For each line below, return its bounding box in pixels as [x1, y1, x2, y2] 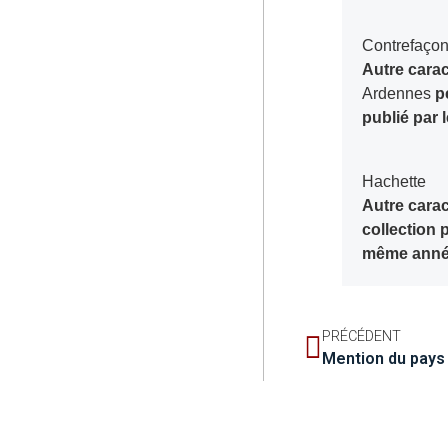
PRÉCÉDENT [322, 328, 402, 345]
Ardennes [362, 85, 432, 102]
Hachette [374, 173, 427, 190]
